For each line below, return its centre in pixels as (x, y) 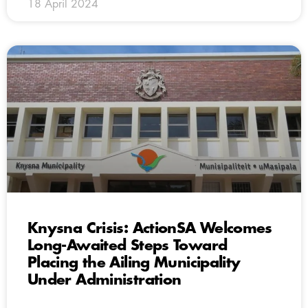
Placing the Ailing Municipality (134, 263)
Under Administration (104, 280)
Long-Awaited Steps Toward (128, 245)
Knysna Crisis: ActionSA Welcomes (150, 228)
